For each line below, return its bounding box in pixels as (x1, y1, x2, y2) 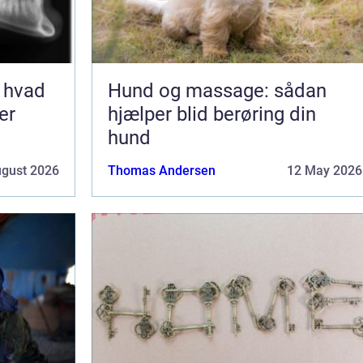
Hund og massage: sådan (108, 79, 327, 102)
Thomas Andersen (108, 162, 216, 178)
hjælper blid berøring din (108, 102, 316, 126)
